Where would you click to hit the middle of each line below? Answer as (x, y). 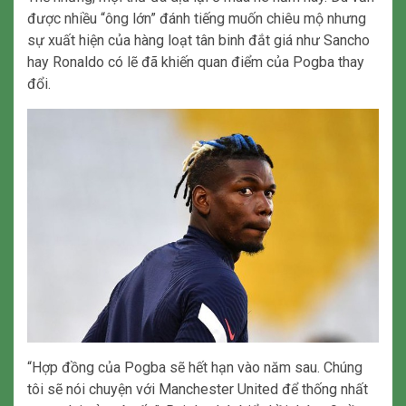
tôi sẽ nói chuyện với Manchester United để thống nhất (198, 390)
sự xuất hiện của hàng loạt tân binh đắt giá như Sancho (198, 40)
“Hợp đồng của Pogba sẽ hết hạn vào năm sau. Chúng (195, 368)
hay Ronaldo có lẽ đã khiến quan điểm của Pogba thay (196, 62)
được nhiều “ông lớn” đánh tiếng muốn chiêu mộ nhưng (197, 18)
